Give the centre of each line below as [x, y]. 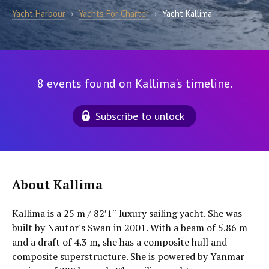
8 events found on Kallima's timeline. [134, 83]
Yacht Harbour [39, 14]
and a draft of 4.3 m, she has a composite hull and [119, 242]
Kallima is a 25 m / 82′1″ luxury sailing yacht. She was [127, 213]
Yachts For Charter [114, 14]
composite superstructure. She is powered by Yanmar [128, 256]
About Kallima [57, 185]
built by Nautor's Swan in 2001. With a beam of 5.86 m [130, 228]
